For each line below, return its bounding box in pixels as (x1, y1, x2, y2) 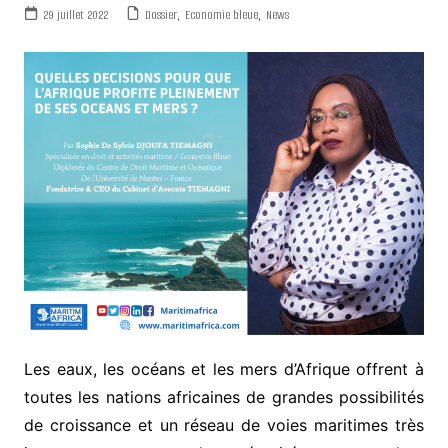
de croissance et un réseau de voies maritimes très (23, 415, 425, 436)
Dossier (144, 5, 177, 23)
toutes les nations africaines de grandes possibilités (23, 387, 425, 408)
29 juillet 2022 (42, 5, 108, 23)
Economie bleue (184, 5, 258, 23)
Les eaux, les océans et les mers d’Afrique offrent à (23, 359, 425, 380)
